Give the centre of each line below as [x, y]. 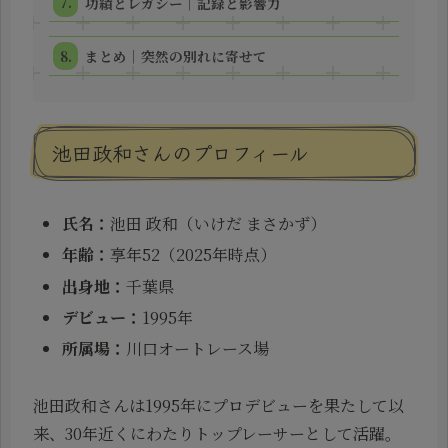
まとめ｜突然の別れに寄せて [176, 55]
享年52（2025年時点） [193, 255]
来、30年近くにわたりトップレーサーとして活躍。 [217, 433]
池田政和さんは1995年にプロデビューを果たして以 [218, 405]
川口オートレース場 [198, 348]
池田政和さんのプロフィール [180, 152]
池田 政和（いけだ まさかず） [218, 224]
